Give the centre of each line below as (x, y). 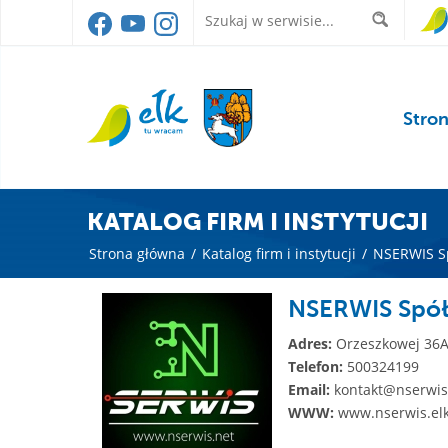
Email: (309, 389)
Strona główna (137, 253)
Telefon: (316, 366)
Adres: (310, 343)
